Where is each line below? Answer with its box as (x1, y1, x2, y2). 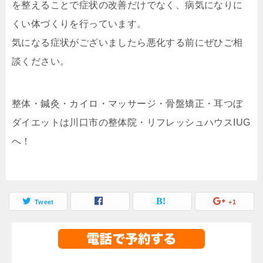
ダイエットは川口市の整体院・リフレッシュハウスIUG (12, 117, 251, 127)
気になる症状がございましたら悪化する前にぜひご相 (12, 38, 243, 48)
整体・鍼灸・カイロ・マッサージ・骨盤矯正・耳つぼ (12, 99, 243, 109)
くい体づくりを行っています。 (12, 19, 147, 29)
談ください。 (12, 56, 70, 66)
